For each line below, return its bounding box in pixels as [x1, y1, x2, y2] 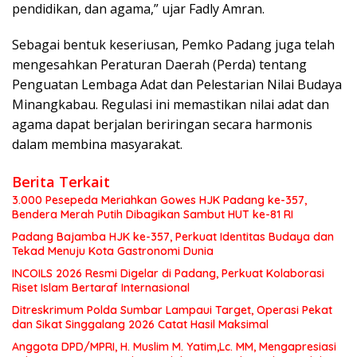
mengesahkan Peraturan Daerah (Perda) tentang [12, 55, 307, 73]
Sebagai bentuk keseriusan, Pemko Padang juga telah [12, 35, 335, 53]
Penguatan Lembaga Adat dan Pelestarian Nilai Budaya [12, 75, 342, 93]
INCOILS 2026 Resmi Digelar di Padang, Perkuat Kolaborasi [12, 265, 324, 280]
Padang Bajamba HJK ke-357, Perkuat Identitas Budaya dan [12, 229, 334, 244]
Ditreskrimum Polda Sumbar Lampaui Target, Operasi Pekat [12, 302, 332, 317]
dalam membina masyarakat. [12, 135, 182, 153]
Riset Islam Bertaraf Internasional [12, 280, 190, 295]
